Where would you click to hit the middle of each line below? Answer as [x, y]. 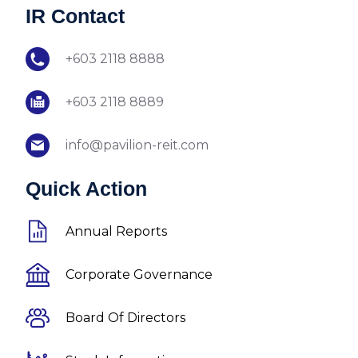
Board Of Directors [125, 317]
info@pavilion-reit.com [137, 145]
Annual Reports [116, 231]
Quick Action [86, 188]
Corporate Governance [139, 274]
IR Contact [75, 16]
